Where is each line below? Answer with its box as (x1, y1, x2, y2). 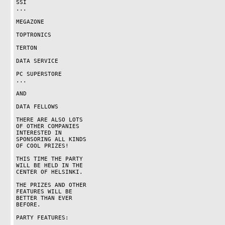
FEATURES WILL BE (16, 188, 72, 195)
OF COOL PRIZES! (16, 143, 69, 149)
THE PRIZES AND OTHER (16, 182, 86, 188)
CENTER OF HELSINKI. (16, 169, 83, 175)
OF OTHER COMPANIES (16, 123, 79, 130)
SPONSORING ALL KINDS (16, 136, 86, 143)
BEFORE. (16, 201, 41, 208)
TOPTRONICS (16, 32, 51, 38)
